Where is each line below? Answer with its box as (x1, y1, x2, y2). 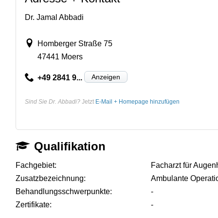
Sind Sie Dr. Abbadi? (25, 98, 80, 105)
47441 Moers (37, 52, 83, 61)
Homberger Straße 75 (37, 39, 112, 48)
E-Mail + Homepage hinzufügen (95, 98, 180, 105)
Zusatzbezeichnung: (16, 174, 86, 182)
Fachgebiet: (16, 161, 56, 169)
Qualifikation (34, 139, 106, 153)
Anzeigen (91, 73, 120, 81)
